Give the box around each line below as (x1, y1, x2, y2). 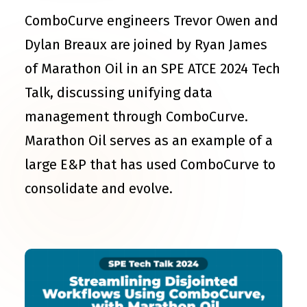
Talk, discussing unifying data (25, 84, 212, 101)
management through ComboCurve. (25, 108, 248, 125)
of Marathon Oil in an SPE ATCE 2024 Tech (25, 60, 280, 77)
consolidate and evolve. (25, 180, 173, 197)
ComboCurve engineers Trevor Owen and (25, 12, 278, 29)
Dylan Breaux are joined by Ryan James (25, 36, 267, 53)
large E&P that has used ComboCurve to (25, 156, 275, 173)
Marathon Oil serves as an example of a (25, 132, 273, 149)
